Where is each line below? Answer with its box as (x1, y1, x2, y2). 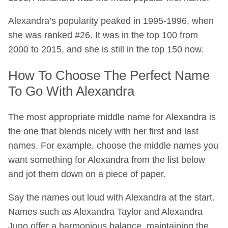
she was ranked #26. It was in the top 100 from (8, 30, 198, 41)
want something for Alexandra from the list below (8, 155, 205, 165)
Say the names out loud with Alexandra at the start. (8, 192, 215, 203)
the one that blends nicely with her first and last (8, 126, 198, 137)
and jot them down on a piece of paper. (8, 169, 166, 180)
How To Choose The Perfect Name (8, 67, 210, 83)
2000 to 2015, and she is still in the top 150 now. (8, 44, 204, 55)
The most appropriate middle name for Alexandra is (8, 112, 216, 123)
